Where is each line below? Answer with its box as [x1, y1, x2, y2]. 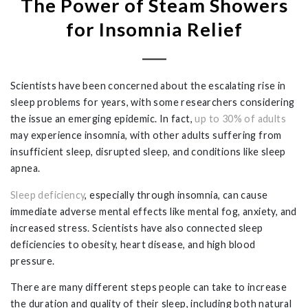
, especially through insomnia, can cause [85, 188, 268, 201]
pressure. [10, 254, 62, 267]
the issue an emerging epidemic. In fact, [10, 113, 195, 125]
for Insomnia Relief [65, 18, 243, 41]
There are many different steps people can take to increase [10, 281, 287, 294]
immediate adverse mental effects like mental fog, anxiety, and [10, 205, 297, 217]
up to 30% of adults [195, 113, 287, 125]
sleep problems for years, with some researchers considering [10, 96, 295, 109]
